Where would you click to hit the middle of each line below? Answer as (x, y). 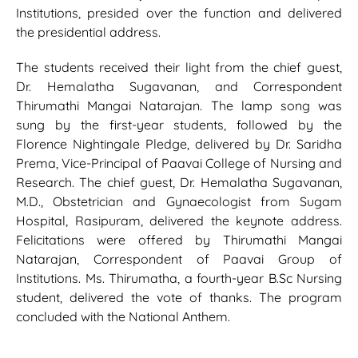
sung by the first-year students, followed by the (179, 125)
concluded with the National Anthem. (123, 317)
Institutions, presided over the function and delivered (179, 13)
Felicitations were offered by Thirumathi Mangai (179, 240)
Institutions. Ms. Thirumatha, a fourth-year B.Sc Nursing (179, 278)
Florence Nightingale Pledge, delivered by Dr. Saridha (179, 144)
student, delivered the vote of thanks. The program (179, 298)
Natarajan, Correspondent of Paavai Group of (179, 259)
